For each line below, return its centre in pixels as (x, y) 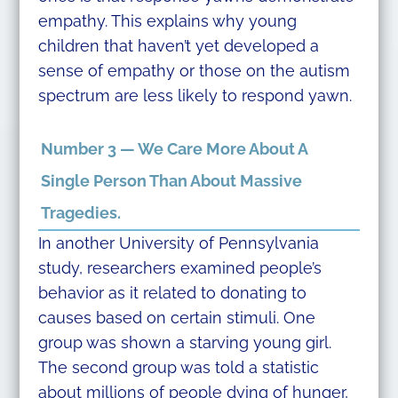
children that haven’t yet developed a (178, 45)
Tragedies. (81, 213)
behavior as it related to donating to (172, 293)
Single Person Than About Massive (172, 181)
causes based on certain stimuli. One (176, 318)
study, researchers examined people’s (179, 268)
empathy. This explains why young (167, 20)
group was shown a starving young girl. (184, 343)
